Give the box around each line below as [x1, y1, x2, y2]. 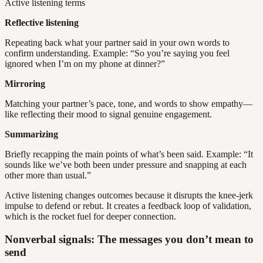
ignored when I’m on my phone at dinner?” [5, 59, 165, 69]
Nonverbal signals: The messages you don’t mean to [5, 232, 254, 245]
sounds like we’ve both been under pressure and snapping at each [5, 160, 247, 170]
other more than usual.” [5, 170, 91, 181]
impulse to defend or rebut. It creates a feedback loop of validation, [5, 201, 251, 211]
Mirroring [5, 79, 45, 89]
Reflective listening [5, 18, 79, 28]
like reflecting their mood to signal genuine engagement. [5, 109, 212, 120]
